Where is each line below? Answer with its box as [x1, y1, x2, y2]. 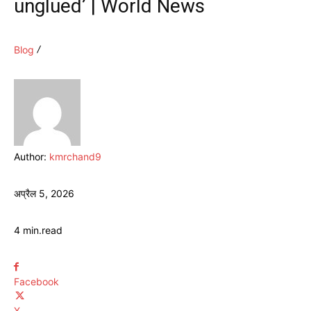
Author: [14, 150, 49, 162]
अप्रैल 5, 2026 [14, 187, 74, 199]
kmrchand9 [49, 150, 101, 162]
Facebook [14, 275, 59, 287]
